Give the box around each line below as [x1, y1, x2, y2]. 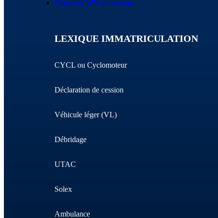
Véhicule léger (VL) [54, 110, 117, 119]
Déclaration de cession [54, 86, 124, 94]
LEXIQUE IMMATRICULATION [54, 33, 198, 44]
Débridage [54, 135, 87, 144]
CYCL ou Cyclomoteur [54, 61, 127, 69]
